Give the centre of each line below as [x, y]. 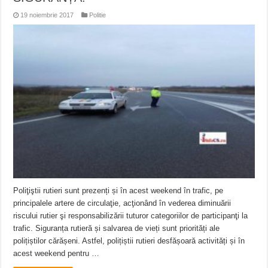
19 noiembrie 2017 [47, 15]
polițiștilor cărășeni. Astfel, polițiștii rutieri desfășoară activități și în [129, 241]
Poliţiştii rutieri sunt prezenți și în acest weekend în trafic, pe [118, 191]
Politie [98, 15]
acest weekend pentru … [57, 253]
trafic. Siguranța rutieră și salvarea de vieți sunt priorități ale [117, 228]
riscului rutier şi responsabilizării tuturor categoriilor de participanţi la [131, 216]
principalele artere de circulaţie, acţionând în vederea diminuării [122, 203]
